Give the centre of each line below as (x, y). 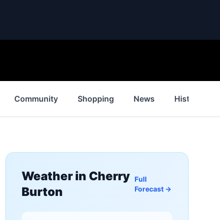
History (188, 99)
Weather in (55, 176)
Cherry (109, 176)
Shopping (96, 99)
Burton (42, 192)
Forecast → (153, 189)
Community (36, 99)
